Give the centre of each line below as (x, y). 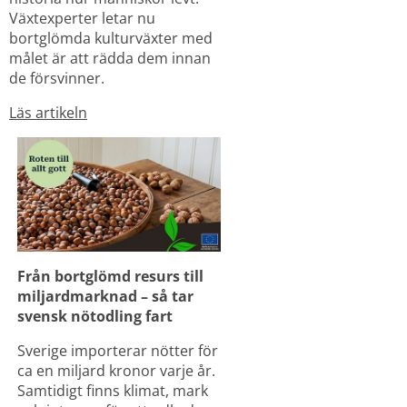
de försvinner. (57, 78)
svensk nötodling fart (94, 316)
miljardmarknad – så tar (105, 296)
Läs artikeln (48, 112)
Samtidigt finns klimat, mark (112, 390)
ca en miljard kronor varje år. (116, 370)
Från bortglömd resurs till (110, 276)
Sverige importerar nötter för (117, 350)
